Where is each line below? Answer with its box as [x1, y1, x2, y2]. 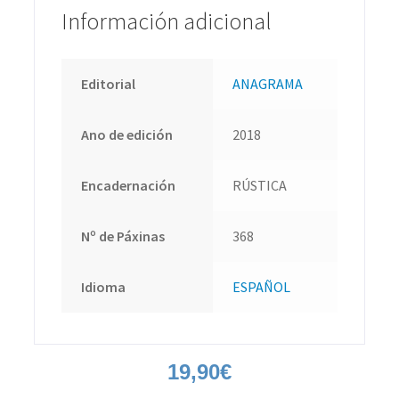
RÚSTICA [232, 176, 288, 195]
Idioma [81, 278, 126, 297]
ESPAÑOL [232, 278, 291, 297]
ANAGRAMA [232, 75, 304, 94]
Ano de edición [81, 126, 174, 144]
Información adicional [61, 7, 272, 37]
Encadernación [81, 176, 176, 195]
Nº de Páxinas [81, 227, 166, 246]
